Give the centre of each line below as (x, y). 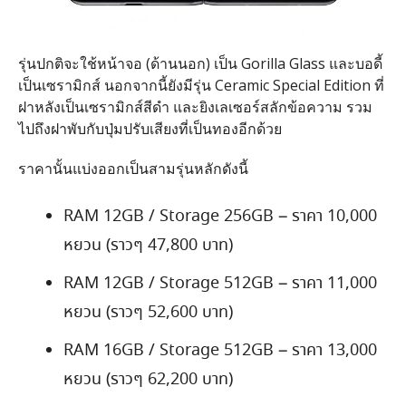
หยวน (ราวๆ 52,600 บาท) (148, 312)
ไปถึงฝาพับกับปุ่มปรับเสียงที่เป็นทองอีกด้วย (150, 128)
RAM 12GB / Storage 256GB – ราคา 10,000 (220, 216)
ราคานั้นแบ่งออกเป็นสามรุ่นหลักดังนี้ (133, 168)
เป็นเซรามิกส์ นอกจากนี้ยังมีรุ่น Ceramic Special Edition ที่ (201, 85)
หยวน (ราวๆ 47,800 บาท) (148, 245)
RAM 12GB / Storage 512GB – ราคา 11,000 (220, 283)
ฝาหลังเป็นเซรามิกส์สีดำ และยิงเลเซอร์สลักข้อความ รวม (195, 106)
